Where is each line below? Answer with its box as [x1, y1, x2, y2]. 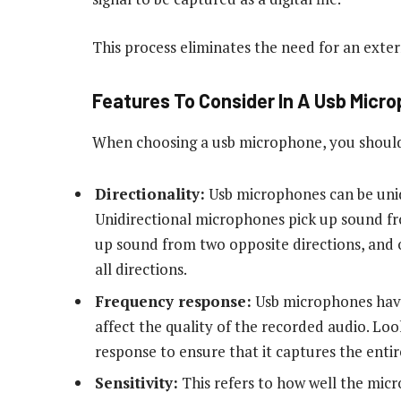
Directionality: [95, 183, 205, 205]
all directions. [95, 259, 187, 280]
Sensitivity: [95, 372, 178, 394]
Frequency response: [95, 290, 252, 311]
